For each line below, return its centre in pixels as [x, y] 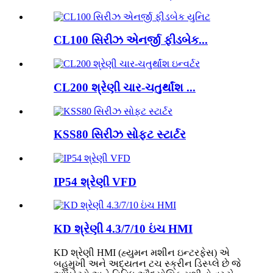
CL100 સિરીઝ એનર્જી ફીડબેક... [131, 40]
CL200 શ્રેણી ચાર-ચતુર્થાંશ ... [125, 87]
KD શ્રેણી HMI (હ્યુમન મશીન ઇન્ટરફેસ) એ [142, 252]
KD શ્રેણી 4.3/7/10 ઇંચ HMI [123, 229]
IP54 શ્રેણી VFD [95, 182]
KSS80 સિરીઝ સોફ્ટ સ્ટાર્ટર [120, 135]
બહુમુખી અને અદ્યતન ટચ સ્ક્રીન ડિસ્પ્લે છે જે [147, 263]
